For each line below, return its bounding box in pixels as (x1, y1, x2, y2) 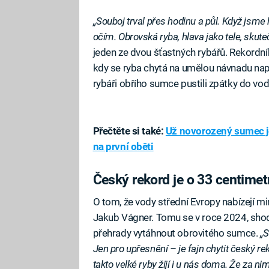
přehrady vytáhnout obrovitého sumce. (92, 226, 260, 239)
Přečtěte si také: (92, 125, 164, 138)
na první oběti (92, 141, 154, 153)
